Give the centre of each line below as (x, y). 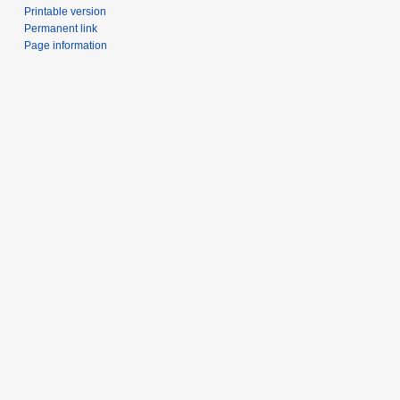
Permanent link (61, 28)
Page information (66, 45)
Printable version (66, 11)
